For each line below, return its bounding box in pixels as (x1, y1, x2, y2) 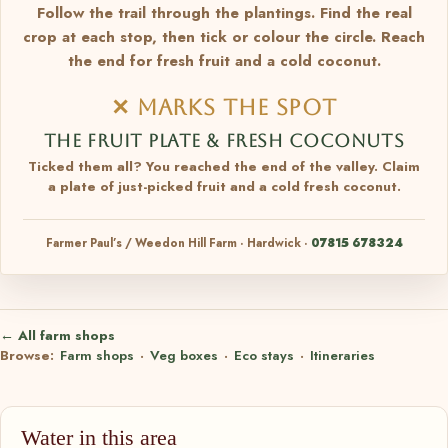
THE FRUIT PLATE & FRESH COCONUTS (43, 129, 405, 151)
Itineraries (310, 345, 375, 365)
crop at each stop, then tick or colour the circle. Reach (23, 25, 425, 48)
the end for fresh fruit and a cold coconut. (67, 49, 381, 72)
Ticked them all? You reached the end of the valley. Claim (28, 156, 420, 176)
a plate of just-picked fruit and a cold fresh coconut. (47, 176, 401, 196)
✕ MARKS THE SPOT (110, 93, 338, 120)
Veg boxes (150, 345, 218, 365)
